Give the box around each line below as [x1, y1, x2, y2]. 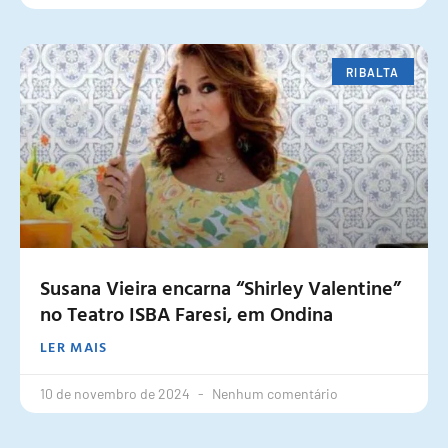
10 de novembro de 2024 [40, 385, 193, 403]
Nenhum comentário [212, 385, 338, 403]
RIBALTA [346, 64, 400, 79]
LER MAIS [40, 336, 108, 358]
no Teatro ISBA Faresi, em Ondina [40, 298, 333, 329]
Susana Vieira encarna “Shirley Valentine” [40, 272, 401, 303]
